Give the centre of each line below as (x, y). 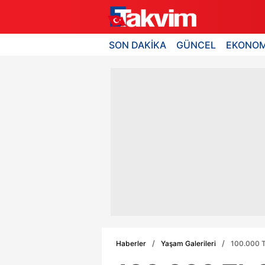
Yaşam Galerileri (188, 243)
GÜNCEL (196, 45)
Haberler (131, 243)
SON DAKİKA (138, 45)
